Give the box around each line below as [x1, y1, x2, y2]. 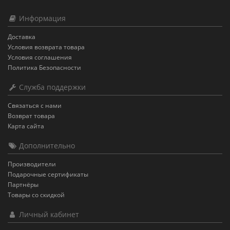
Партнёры [8, 180, 39, 189]
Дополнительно [17, 141, 75, 150]
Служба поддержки [17, 82, 86, 92]
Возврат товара [8, 111, 55, 120]
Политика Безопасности [8, 63, 81, 72]
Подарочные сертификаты [8, 170, 88, 179]
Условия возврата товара [8, 43, 85, 51]
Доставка [8, 32, 35, 41]
